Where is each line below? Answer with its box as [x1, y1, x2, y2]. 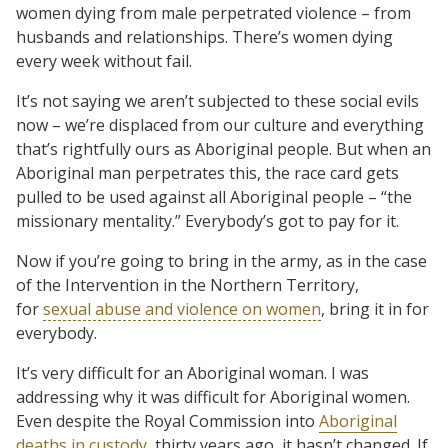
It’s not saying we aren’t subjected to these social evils [16, 89, 419, 112]
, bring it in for [321, 297, 429, 320]
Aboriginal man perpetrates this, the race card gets [16, 161, 399, 184]
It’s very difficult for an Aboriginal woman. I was [16, 361, 369, 384]
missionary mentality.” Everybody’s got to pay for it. [16, 209, 399, 232]
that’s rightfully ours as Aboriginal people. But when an [16, 137, 431, 160]
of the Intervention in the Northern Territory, [16, 273, 359, 296]
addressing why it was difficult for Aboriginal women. [16, 385, 410, 408]
